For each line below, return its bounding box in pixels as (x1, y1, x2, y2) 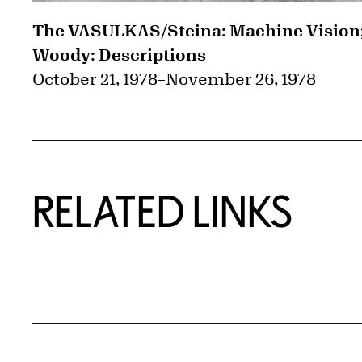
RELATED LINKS (32, 187, 293, 235)
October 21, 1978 (32, 69, 158, 89)
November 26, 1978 (166, 69, 316, 89)
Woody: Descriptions (32, 45, 206, 65)
